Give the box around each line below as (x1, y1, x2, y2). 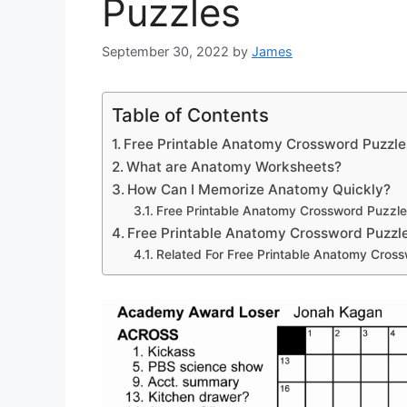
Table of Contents (112, 104, 269, 127)
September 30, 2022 (102, 44, 229, 60)
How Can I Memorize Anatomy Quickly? (127, 181, 392, 199)
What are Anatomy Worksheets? (126, 158, 342, 176)
